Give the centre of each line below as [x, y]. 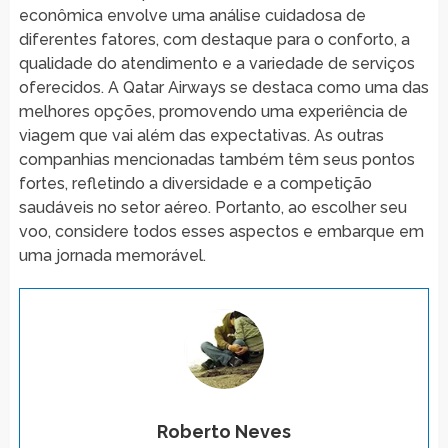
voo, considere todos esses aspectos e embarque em [221, 231]
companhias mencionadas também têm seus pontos [216, 159]
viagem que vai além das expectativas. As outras [201, 135]
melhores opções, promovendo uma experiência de [213, 111]
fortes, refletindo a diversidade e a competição [195, 183]
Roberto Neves [223, 431]
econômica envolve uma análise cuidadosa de [192, 15]
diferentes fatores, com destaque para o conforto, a [214, 39]
